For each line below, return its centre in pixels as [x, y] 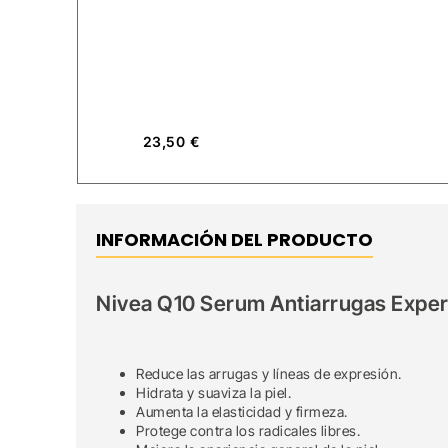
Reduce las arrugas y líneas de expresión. [269, 373]
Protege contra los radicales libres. [248, 430]
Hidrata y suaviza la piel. [214, 392]
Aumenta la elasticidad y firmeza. [242, 411]
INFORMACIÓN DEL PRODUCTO [235, 239]
